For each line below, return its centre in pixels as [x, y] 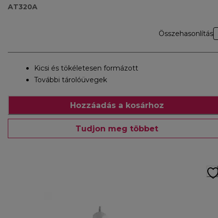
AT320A [23, 7]
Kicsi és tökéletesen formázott [86, 68]
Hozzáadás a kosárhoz [117, 105]
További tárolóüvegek [71, 80]
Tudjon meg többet [117, 128]
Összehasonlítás [186, 34]
